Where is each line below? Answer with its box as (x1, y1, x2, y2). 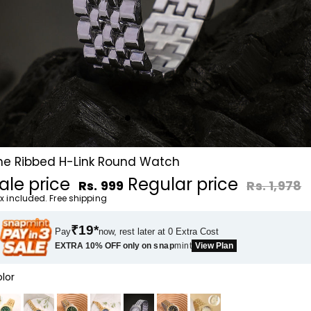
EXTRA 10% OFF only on (55, 240, 154, 251)
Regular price (128, 172, 243, 196)
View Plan (195, 240, 234, 251)
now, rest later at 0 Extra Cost (99, 226, 219, 237)
